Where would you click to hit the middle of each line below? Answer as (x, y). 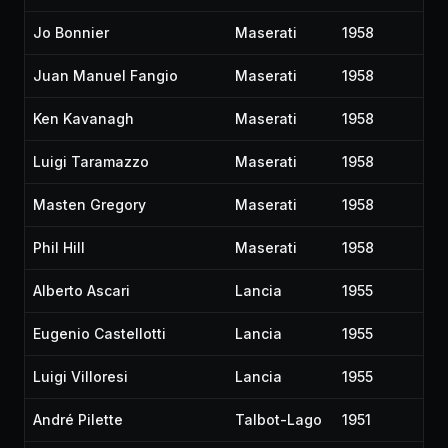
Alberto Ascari (81, 290)
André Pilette (78, 419)
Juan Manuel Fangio (105, 75)
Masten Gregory (89, 204)
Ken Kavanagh (83, 118)
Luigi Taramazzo (91, 161)
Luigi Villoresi (80, 376)
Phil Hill (59, 247)
